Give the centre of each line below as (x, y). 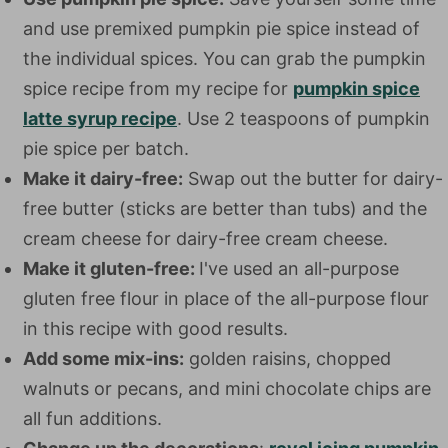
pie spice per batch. (106, 148)
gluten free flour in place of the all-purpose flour (226, 298)
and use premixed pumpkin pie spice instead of (221, 28)
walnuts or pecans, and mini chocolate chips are (227, 388)
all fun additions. (92, 418)
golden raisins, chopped (287, 358)
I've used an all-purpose (299, 268)
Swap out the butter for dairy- (313, 178)
